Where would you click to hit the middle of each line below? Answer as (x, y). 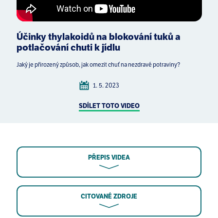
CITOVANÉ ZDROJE (109, 196)
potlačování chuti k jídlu (68, 47)
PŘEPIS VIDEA (109, 157)
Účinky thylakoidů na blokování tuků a (98, 36)
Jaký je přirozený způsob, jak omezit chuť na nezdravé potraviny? (98, 64)
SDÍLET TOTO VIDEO (109, 106)
